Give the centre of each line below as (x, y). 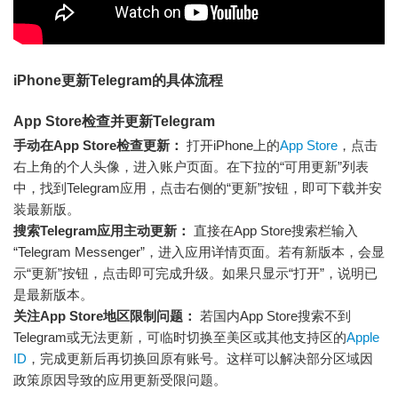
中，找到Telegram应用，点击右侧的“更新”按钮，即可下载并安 (198, 188)
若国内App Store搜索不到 (274, 316)
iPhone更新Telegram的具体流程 (118, 81)
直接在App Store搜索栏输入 (274, 231)
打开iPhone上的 (231, 146)
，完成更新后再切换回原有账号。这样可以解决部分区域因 (200, 359)
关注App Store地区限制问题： (105, 316)
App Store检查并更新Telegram (114, 122)
